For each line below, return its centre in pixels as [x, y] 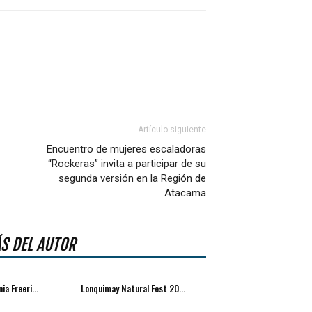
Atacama [186, 193]
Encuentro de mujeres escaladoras [127, 149]
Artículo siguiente [172, 130]
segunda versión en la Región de [133, 179]
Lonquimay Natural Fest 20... [133, 289]
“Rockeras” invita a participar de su [127, 164]
